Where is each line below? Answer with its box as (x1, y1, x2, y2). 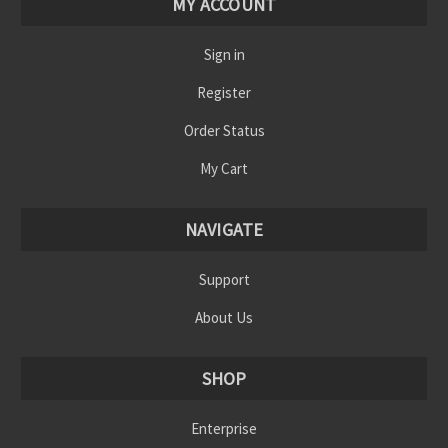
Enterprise (191, 419, 257, 438)
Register (197, 83, 251, 103)
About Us (195, 308, 253, 328)
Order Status (183, 121, 265, 141)
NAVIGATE (184, 218, 264, 242)
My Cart (200, 159, 248, 179)
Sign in (203, 45, 245, 65)
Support (198, 270, 250, 290)
